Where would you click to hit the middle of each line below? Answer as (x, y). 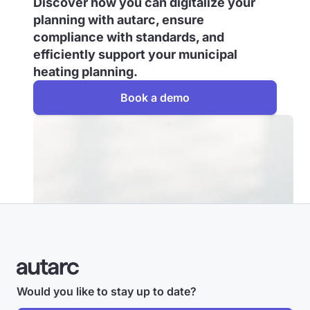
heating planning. (85, 72)
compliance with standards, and (129, 37)
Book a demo (155, 98)
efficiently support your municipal (135, 54)
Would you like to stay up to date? (107, 291)
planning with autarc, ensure (119, 20)
